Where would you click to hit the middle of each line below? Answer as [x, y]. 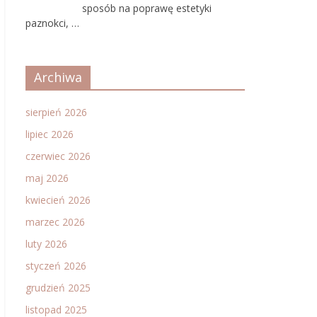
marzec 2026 [55, 222]
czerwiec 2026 [58, 156]
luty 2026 [46, 244]
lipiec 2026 [50, 134]
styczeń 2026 [56, 266]
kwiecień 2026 [58, 200]
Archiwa [58, 77]
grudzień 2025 [58, 288]
